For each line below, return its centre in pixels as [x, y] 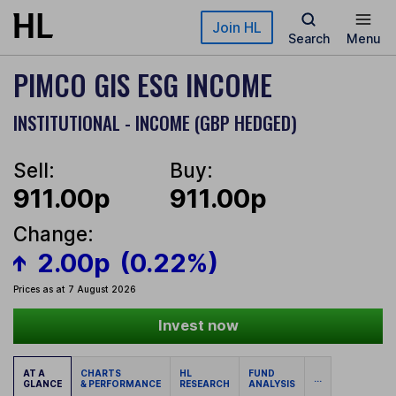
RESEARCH [205, 384]
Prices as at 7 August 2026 [75, 289]
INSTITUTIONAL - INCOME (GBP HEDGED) [155, 122]
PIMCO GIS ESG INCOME [143, 84]
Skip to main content [77, 22]
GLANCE [42, 384]
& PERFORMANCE [121, 384]
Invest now [198, 326]
